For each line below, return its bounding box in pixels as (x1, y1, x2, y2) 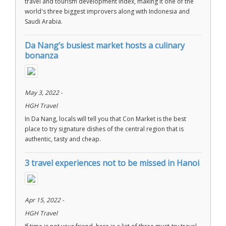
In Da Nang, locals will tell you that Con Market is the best (25, 115, 186, 123)
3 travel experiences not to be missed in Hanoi (25, 157, 199, 168)
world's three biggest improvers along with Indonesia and (25, 7, 190, 16)
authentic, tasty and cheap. (25, 135, 101, 143)
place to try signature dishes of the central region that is (25, 125, 184, 133)
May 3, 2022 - (25, 88, 63, 97)
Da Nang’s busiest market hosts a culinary (25, 40, 185, 51)
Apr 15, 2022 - (25, 196, 64, 204)
